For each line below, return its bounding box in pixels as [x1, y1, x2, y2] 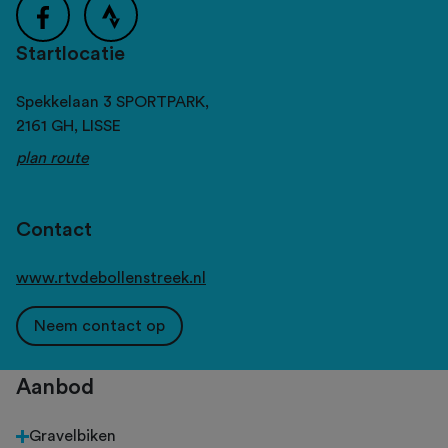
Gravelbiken [29, 428, 116, 445]
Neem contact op [34, 318, 165, 335]
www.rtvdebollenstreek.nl [16, 270, 206, 287]
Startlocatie [16, 44, 125, 65]
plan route [16, 150, 89, 167]
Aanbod [16, 376, 94, 399]
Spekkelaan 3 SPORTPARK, [16, 94, 209, 111]
